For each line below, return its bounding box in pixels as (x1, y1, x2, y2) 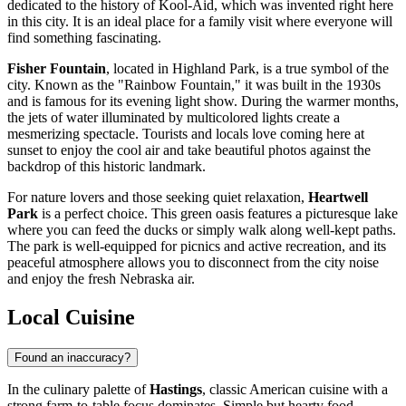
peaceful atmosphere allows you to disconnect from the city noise (7, 255, 379, 271)
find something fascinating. (7, 30, 161, 46)
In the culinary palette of (7, 382, 150, 398)
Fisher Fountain (7, 61, 106, 77)
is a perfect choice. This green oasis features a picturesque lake (38, 206, 398, 222)
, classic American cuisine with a (202, 382, 388, 398)
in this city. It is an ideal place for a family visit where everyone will (7, 14, 392, 30)
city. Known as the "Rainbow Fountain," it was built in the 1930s (7, 77, 381, 93)
